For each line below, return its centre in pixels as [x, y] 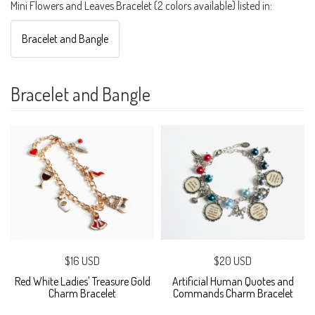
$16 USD [82, 261]
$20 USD [233, 261]
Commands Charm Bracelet [233, 293]
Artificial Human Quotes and [233, 281]
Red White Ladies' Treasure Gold [82, 281]
